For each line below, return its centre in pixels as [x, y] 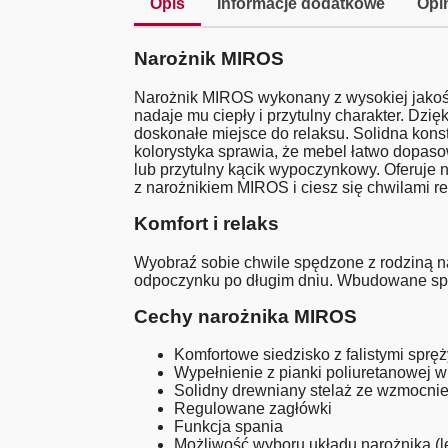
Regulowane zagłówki [253, 409]
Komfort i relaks [207, 224]
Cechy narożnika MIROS [246, 316]
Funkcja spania [229, 427]
